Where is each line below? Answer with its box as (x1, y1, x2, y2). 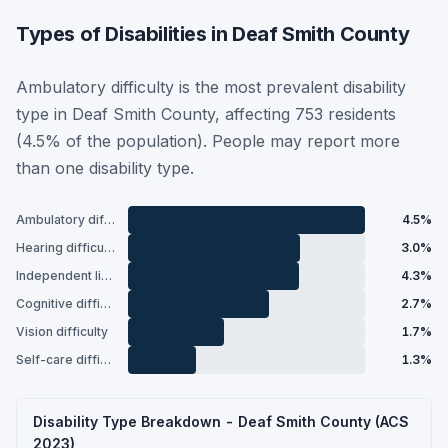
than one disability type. (16, 157, 194, 178)
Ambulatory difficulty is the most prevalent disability (16, 76, 406, 97)
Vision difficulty (16, 324, 108, 339)
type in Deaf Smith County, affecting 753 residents (16, 103, 396, 124)
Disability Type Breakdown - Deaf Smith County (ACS (33, 412, 409, 430)
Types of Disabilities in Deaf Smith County (16, 21, 410, 46)
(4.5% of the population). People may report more (16, 130, 400, 151)
